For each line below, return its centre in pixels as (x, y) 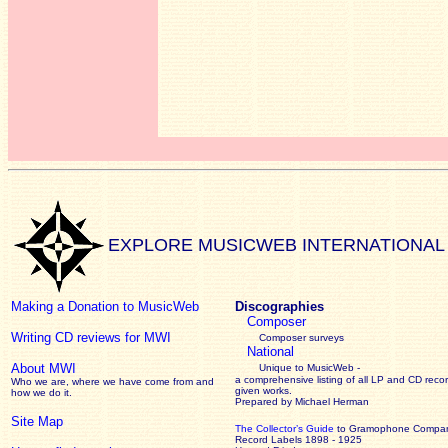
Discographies (279, 306)
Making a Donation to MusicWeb (105, 306)
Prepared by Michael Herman (302, 401)
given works (262, 390)
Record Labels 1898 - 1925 (298, 439)
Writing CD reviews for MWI (91, 337)
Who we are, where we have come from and (112, 381)
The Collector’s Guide (284, 428)
